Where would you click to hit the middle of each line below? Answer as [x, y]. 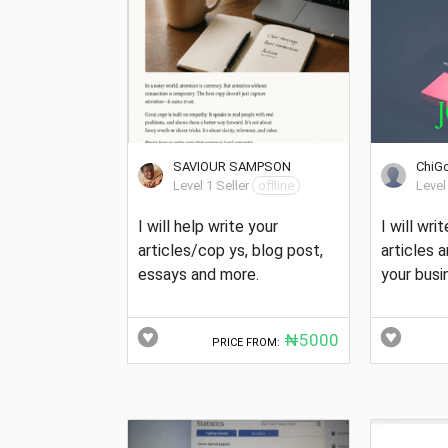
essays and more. [198, 274]
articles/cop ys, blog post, [230, 250]
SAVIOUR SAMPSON [232, 166]
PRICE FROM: [246, 342]
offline [276, 185]
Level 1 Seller [211, 185]
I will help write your [208, 226]
